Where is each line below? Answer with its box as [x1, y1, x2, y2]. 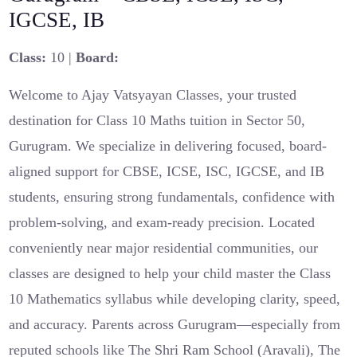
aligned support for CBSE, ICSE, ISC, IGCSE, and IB [9, 163, 325, 179]
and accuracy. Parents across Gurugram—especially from [9, 316, 341, 332]
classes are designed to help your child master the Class [9, 265, 331, 281]
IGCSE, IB [9, 8, 105, 32]
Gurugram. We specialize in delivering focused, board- [9, 138, 328, 154]
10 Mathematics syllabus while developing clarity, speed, [9, 291, 341, 307]
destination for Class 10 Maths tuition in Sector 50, [9, 112, 306, 128]
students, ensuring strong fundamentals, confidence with [9, 189, 335, 205]
